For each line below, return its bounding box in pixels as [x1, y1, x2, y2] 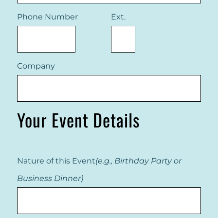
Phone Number [17, 12, 78, 21]
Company [17, 61, 55, 71]
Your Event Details [17, 107, 140, 132]
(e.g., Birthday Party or [95, 156, 182, 165]
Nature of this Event [17, 156, 95, 165]
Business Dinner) [17, 174, 83, 183]
